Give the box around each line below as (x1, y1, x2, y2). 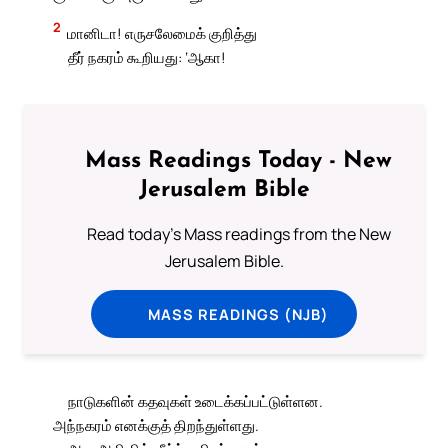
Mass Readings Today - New (85, 150, 393, 174)
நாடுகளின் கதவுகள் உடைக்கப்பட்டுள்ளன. (67, 390, 323, 411)
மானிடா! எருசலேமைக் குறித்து (67, 22, 258, 43)
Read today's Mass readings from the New (86, 223, 391, 246)
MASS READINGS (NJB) (148, 304, 330, 325)
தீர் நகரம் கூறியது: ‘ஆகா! (67, 46, 226, 67)
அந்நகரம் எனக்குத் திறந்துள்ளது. (53, 414, 260, 435)
